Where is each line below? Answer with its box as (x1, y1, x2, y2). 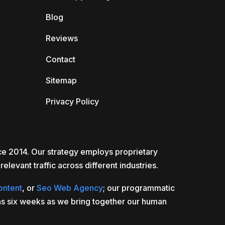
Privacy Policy (45, 96, 99, 106)
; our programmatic (103, 183, 175, 193)
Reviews (45, 33, 78, 43)
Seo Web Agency (37, 183, 103, 193)
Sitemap (45, 75, 77, 85)
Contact (45, 54, 75, 64)
